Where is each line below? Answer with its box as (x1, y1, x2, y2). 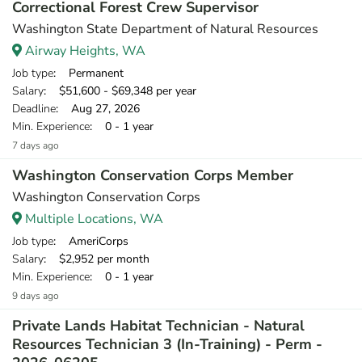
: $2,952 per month (44, 251, 149, 267)
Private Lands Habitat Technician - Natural (12, 316, 305, 335)
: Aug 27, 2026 (56, 101, 140, 116)
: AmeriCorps (53, 234, 128, 249)
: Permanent (53, 65, 124, 81)
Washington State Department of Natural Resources (12, 20, 318, 38)
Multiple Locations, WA (22, 210, 163, 228)
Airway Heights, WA (22, 42, 145, 60)
